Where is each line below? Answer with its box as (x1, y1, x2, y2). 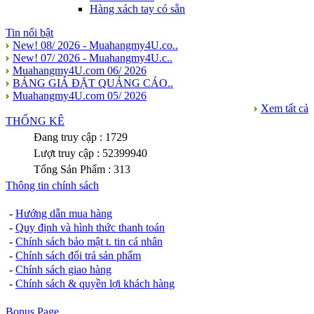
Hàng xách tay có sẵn (90, 2, 185, 15)
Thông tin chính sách (6, 179, 99, 191)
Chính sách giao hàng (15, 263, 111, 275)
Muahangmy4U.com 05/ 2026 (13, 89, 146, 102)
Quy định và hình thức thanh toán (15, 221, 165, 233)
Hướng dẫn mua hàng (15, 207, 112, 219)
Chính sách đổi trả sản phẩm (15, 249, 141, 261)
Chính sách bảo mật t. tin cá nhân (15, 235, 163, 247)
